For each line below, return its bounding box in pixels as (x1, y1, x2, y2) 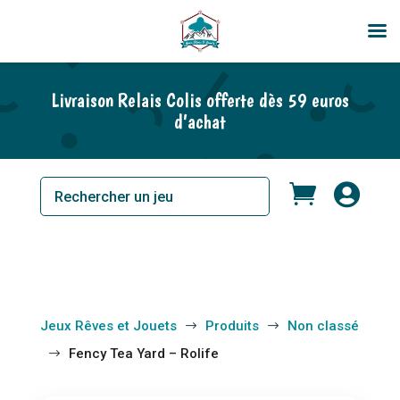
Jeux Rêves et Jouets (39, 318, 177, 334)
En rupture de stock (18, 14, 113, 26)
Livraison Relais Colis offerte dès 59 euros (50, 88, 349, 112)
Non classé (287, 318, 359, 334)
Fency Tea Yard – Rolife (68, 346, 219, 362)
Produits (204, 318, 259, 334)
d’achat (173, 110, 226, 133)
